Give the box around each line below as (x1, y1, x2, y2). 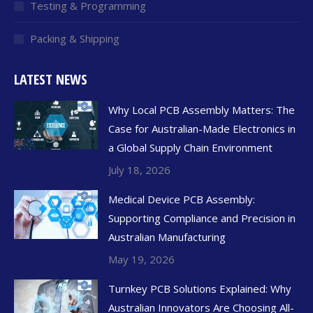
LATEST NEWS (14, 70, 87, 89)
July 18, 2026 (108, 163, 170, 177)
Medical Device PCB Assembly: (108, 192, 255, 207)
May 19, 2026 (108, 252, 175, 267)
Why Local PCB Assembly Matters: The (108, 103, 295, 117)
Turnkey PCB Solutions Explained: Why (108, 282, 291, 296)
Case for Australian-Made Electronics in (108, 122, 296, 136)
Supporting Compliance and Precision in (108, 211, 296, 226)
